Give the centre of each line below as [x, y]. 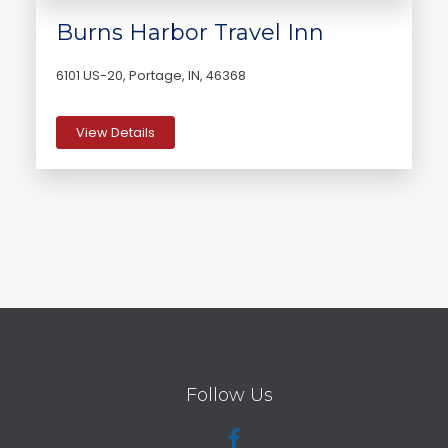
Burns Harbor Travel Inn [190, 33]
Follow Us [229, 395]
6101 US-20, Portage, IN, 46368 [151, 76]
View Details [116, 132]
